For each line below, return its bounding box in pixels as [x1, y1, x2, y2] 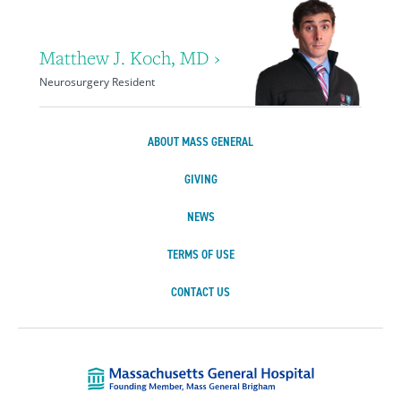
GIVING [183, 170, 218, 188]
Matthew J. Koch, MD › [39, 45, 220, 70]
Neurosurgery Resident [39, 73, 155, 90]
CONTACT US [171, 283, 230, 301]
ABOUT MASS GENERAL [148, 132, 253, 150]
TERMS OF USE [166, 245, 235, 263]
